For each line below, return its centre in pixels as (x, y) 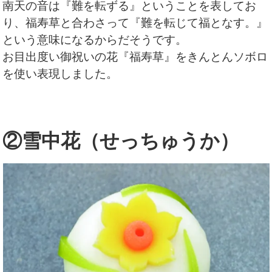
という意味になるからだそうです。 (95, 40)
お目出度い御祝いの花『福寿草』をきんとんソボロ (135, 57)
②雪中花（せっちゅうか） (121, 141)
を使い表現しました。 (60, 74)
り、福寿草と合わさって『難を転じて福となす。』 (135, 23)
